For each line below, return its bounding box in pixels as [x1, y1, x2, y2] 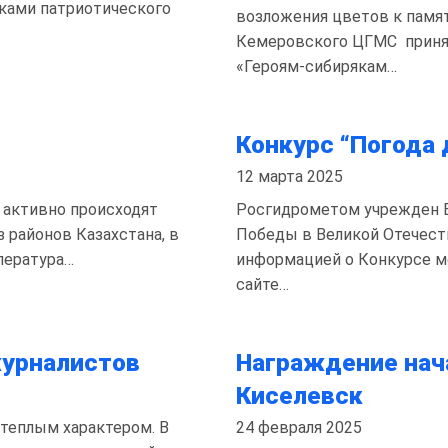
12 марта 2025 [236, 167, 343, 186]
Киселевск [236, 381, 363, 410]
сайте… [236, 275, 289, 294]
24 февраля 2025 [236, 418, 362, 437]
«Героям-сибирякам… [236, 57, 397, 76]
